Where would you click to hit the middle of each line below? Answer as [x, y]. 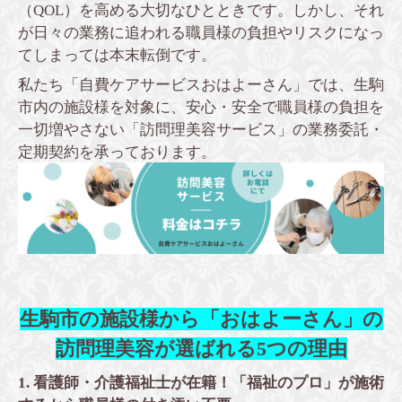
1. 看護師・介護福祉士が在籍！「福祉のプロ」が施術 [201, 382]
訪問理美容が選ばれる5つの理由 [201, 349]
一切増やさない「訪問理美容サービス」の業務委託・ [201, 130]
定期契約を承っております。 [117, 153]
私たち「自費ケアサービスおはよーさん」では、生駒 [201, 85]
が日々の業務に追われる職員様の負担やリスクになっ [201, 32]
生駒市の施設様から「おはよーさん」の [201, 319]
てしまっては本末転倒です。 [117, 55]
